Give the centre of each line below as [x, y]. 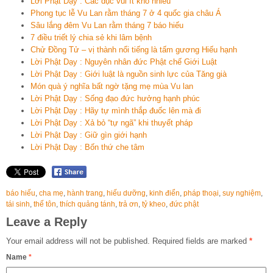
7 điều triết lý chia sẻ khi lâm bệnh [91, 38]
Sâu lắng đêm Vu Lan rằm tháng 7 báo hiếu [107, 26]
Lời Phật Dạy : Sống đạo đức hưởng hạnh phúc [115, 99]
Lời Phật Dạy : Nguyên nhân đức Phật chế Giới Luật [124, 62]
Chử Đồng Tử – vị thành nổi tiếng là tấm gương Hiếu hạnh [134, 50]
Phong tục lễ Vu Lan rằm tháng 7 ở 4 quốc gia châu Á [126, 13]
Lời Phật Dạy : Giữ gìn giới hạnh [89, 135]
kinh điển [165, 193]
